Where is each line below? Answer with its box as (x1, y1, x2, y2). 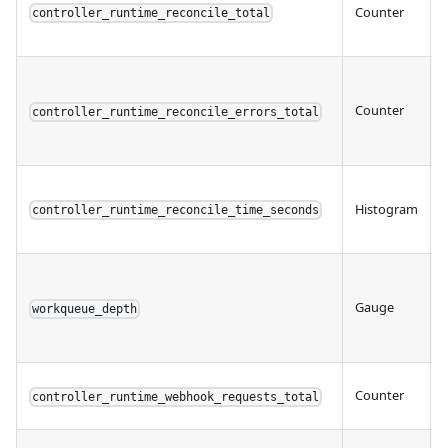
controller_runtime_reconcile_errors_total (32, 105, 320, 120)
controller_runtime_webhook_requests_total (32, 390, 320, 405)
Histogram (355, 200, 418, 219)
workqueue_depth (32, 302, 138, 317)
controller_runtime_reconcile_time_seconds (32, 203, 320, 218)
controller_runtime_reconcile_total (32, 6, 271, 21)
